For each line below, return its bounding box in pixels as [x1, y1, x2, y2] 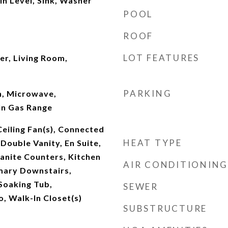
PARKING [123, 88, 172, 99]
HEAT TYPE [123, 137, 182, 148]
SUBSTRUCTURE [123, 203, 207, 214]
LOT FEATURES [123, 52, 199, 63]
